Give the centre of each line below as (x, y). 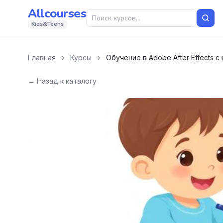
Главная (42, 57)
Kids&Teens (48, 24)
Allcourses (57, 13)
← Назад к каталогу (62, 81)
